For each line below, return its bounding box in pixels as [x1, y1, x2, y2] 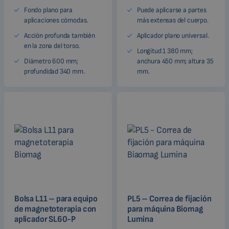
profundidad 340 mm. [24, 66, 85, 76]
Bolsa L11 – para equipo [14, 193, 98, 204]
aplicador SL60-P [14, 214, 76, 224]
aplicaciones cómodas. [24, 15, 88, 25]
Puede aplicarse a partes [137, 5, 207, 14]
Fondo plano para [24, 5, 73, 14]
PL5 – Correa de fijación [127, 193, 212, 204]
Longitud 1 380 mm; [137, 46, 193, 55]
